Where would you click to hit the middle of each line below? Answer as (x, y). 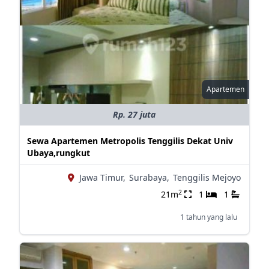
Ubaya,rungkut (58, 153)
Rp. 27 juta (134, 114)
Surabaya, (149, 177)
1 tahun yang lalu (208, 217)
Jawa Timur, (102, 177)
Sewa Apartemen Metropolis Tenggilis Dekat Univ (130, 141)
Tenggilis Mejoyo (207, 177)
